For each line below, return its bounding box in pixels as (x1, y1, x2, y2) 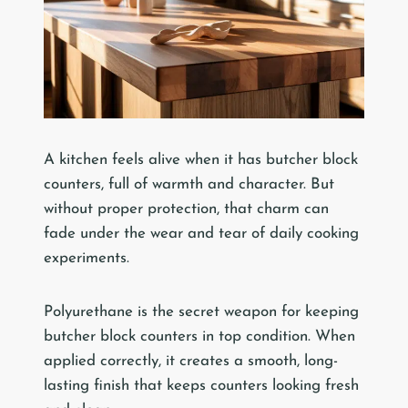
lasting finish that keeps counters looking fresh (44, 378, 359, 394)
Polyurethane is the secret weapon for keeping (44, 304, 359, 321)
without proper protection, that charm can (44, 201, 329, 218)
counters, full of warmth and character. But (44, 177, 334, 193)
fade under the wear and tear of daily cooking (44, 226, 359, 242)
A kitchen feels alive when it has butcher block (44, 152, 358, 168)
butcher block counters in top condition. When (44, 329, 355, 345)
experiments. (44, 250, 129, 267)
